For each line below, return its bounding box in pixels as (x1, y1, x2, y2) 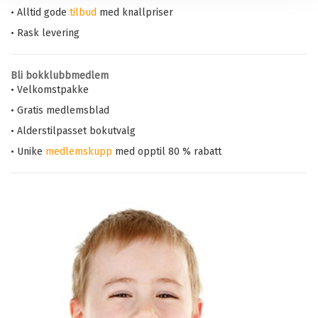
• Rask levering (11, 27, 79, 40)
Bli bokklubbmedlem (11, 70, 109, 82)
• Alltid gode (11, 6, 70, 19)
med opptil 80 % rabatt (112, 146, 221, 158)
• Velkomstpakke (11, 84, 89, 97)
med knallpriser (97, 6, 173, 19)
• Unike (11, 146, 45, 158)
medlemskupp (45, 146, 112, 158)
